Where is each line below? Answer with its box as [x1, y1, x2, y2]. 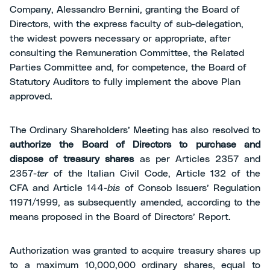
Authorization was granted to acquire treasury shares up [10, 246, 260, 256]
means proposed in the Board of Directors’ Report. [10, 212, 231, 222]
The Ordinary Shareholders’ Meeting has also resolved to [10, 125, 260, 135]
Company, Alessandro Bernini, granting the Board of [10, 5, 240, 14]
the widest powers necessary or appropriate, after [10, 34, 231, 43]
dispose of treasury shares [10, 154, 134, 164]
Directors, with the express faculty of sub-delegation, [10, 19, 243, 29]
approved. [10, 92, 52, 101]
